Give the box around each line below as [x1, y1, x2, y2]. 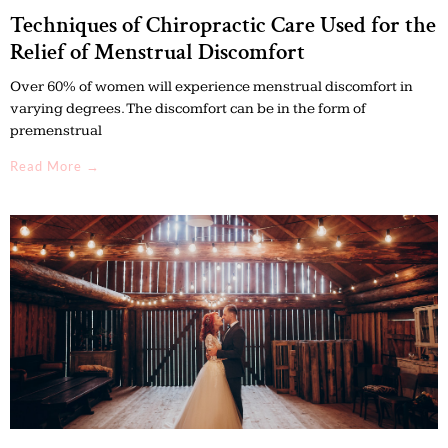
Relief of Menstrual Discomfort [10, 36, 305, 67]
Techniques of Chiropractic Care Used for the [10, 9, 436, 40]
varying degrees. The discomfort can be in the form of [10, 99, 366, 117]
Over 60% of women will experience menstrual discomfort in [10, 77, 413, 95]
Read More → [10, 157, 100, 174]
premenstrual [10, 121, 102, 139]
